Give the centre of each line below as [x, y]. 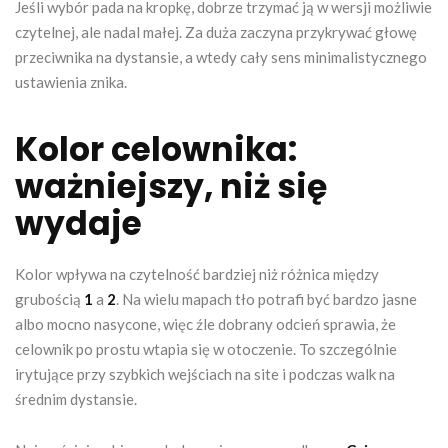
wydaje [78, 223]
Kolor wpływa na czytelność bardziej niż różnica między [197, 273]
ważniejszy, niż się [171, 186]
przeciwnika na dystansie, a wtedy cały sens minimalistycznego [221, 56]
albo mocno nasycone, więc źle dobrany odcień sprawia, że [205, 323]
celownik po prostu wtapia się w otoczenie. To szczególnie [206, 348]
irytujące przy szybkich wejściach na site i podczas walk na [205, 373]
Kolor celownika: [156, 149]
